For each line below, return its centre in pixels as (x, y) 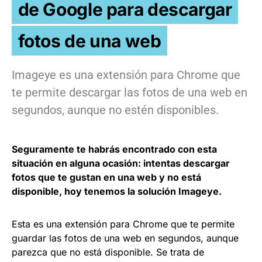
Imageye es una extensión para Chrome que (126, 75)
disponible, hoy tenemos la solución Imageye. (117, 191)
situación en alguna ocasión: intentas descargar (121, 163)
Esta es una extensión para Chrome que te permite (123, 224)
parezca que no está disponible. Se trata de (108, 252)
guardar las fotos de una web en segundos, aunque (125, 238)
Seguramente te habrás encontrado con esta (114, 149)
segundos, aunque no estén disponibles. (115, 110)
